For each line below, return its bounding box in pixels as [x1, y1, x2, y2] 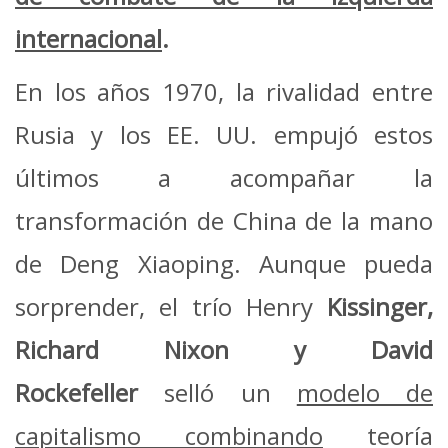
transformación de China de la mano [15, 203, 433, 237]
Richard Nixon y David [15, 332, 433, 366]
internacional [15, 21, 162, 55]
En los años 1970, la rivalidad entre [15, 74, 433, 108]
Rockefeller [15, 375, 138, 409]
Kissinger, [327, 289, 433, 323]
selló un [138, 375, 297, 409]
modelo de [296, 375, 433, 409]
